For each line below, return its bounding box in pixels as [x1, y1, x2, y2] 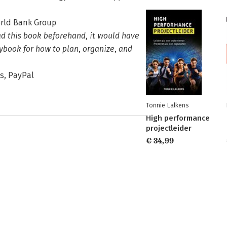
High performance [146, 113, 210, 123]
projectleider [146, 124, 192, 133]
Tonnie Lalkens [146, 101, 188, 109]
